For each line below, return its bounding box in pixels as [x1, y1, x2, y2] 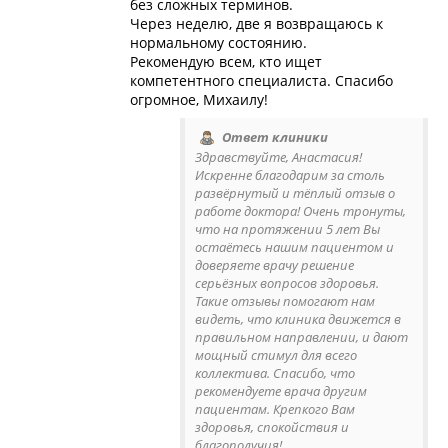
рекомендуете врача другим [195, 382, 367, 401]
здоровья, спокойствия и [195, 418, 349, 437]
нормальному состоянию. [130, 32, 307, 52]
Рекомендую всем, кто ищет [130, 51, 322, 71]
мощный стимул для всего [195, 346, 357, 365]
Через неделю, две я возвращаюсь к [130, 13, 383, 33]
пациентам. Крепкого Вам [195, 400, 355, 419]
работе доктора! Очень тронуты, [195, 202, 406, 221]
